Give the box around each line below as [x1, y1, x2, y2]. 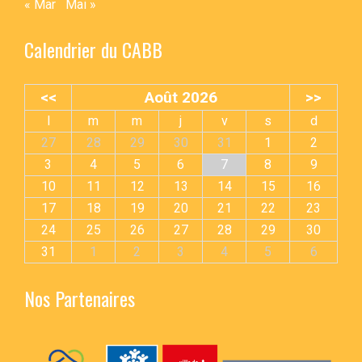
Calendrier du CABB [24, 35, 162, 65]
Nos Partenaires [24, 284, 135, 314]
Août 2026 [144, 88, 217, 107]
